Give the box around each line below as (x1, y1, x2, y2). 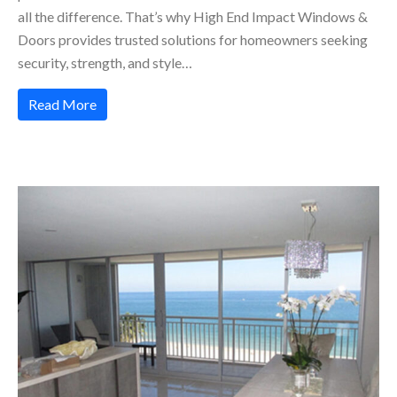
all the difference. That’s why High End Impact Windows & (18, 7, 368, 25)
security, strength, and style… (18, 53, 192, 71)
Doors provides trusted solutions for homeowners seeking (18, 30, 368, 48)
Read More (28, 95, 97, 113)
